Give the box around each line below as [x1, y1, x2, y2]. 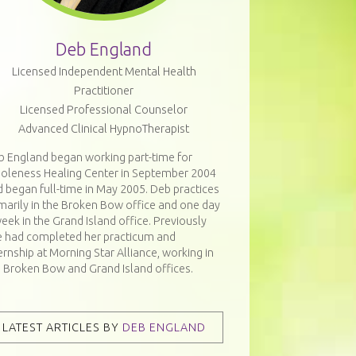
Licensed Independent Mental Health [11, 64, 196, 78]
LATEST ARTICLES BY [2, 321, 122, 335]
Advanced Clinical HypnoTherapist [18, 122, 190, 135]
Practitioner [74, 83, 134, 97]
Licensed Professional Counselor [20, 103, 188, 116]
